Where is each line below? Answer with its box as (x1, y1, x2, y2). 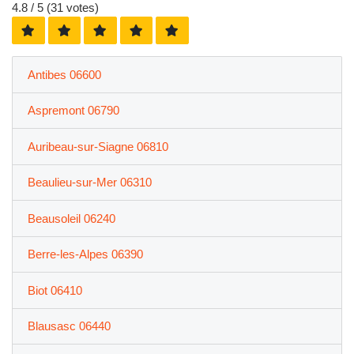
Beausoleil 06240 (27, 211, 115, 225)
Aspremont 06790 (27, 104, 119, 118)
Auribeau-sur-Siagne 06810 (27, 139, 168, 153)
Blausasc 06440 (27, 319, 111, 333)
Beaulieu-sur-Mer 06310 (27, 175, 152, 190)
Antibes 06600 (27, 67, 101, 81)
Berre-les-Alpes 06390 (27, 247, 143, 262)
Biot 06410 (27, 283, 82, 297)
